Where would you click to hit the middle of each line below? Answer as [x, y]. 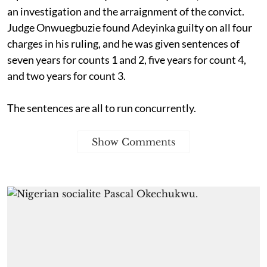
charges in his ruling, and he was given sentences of [123, 43]
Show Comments [133, 142]
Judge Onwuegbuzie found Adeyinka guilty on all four [130, 27]
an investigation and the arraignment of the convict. [126, 11]
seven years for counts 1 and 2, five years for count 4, [127, 59]
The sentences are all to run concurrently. [102, 108]
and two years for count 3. [66, 75]
